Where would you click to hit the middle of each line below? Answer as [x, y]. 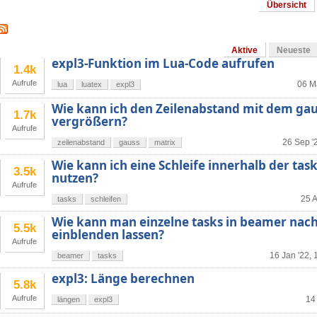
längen [69, 300]
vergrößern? [90, 122]
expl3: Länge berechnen [123, 279]
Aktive [244, 51]
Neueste [294, 51]
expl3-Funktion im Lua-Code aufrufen [163, 64]
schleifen [106, 199]
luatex [92, 85]
